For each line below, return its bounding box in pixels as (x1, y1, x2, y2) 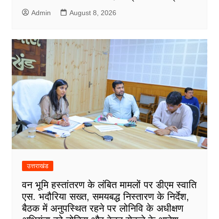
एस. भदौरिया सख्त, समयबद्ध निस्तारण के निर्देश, (22, 191, 189, 202)
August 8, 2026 (69, 8, 116, 17)
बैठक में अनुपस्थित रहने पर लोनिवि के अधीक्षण (22, 202, 183, 214)
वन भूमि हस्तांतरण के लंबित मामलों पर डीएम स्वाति (22, 179, 197, 190)
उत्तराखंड (26, 162, 48, 170)
